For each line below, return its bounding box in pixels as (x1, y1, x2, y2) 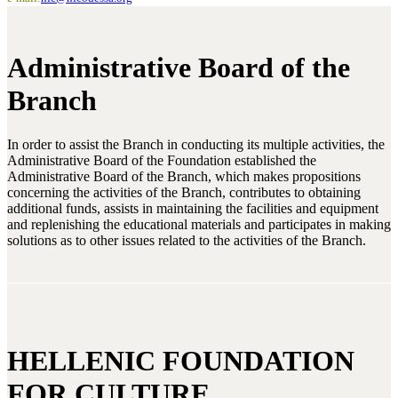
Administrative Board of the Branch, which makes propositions (7, 168, 361, 184)
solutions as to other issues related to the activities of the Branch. (7, 232, 366, 248)
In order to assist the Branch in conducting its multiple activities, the (7, 136, 385, 152)
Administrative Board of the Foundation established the (7, 152, 316, 168)
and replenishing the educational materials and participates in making (7, 216, 391, 232)
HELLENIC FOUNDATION (7, 345, 354, 378)
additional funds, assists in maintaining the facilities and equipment (7, 200, 378, 216)
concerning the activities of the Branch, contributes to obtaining (7, 184, 361, 200)
